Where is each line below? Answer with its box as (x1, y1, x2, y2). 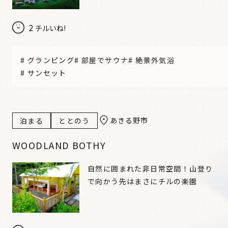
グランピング (27, 54, 75, 65)
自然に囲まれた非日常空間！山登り (88, 163, 213, 174)
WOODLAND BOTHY (12, 138, 106, 152)
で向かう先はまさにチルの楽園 (88, 176, 197, 186)
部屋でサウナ (81, 54, 129, 65)
